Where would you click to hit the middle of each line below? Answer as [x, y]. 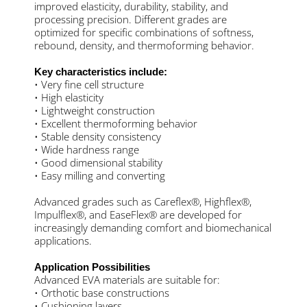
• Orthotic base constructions [102, 292]
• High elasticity [69, 97]
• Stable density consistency [98, 136]
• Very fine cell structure [89, 84]
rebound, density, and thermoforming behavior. [144, 45]
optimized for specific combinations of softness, [144, 32]
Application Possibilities [92, 267]
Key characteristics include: [101, 71]
